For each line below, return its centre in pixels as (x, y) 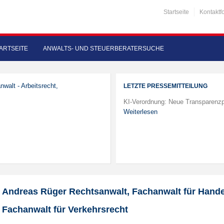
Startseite (176, 12)
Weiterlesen (140, 112)
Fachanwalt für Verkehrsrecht (65, 209)
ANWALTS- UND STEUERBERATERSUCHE (104, 48)
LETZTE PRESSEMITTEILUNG (165, 86)
